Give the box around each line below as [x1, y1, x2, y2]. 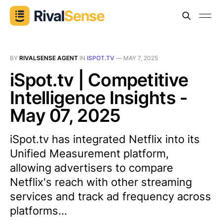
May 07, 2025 [10, 105, 121, 126]
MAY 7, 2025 [123, 54, 158, 62]
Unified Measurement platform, [10, 147, 169, 160]
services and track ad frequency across [10, 190, 211, 203]
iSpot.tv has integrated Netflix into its [10, 133, 200, 146]
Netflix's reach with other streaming [10, 176, 192, 188]
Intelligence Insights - [10, 87, 188, 109]
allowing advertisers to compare [10, 161, 173, 174]
